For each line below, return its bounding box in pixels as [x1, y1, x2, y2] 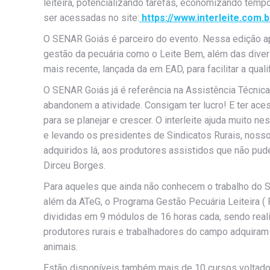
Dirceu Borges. [43, 160, 105, 172]
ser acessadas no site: [43, 12, 139, 24]
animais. [43, 241, 78, 253]
